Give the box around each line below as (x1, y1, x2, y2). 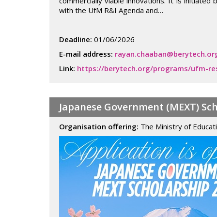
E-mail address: (59, 49, 115, 59)
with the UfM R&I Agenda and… (59, 5, 163, 15)
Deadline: (59, 34, 92, 44)
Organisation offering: (59, 122, 140, 131)
